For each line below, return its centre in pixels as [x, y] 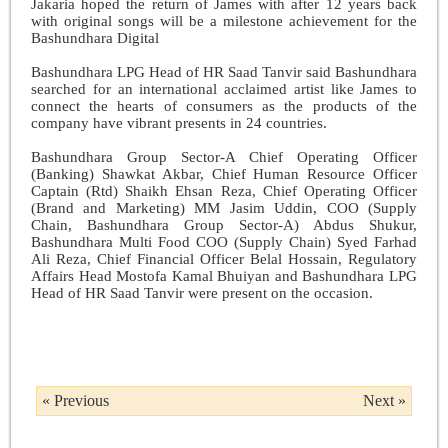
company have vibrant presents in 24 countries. [179, 122]
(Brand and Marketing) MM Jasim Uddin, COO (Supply [224, 207]
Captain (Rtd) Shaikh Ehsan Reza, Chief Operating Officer [224, 190]
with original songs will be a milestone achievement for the [224, 20]
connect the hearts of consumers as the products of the [224, 105]
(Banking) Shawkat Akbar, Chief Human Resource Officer [224, 173]
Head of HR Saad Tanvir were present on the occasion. [202, 292]
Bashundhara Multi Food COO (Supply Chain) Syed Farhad [224, 241]
